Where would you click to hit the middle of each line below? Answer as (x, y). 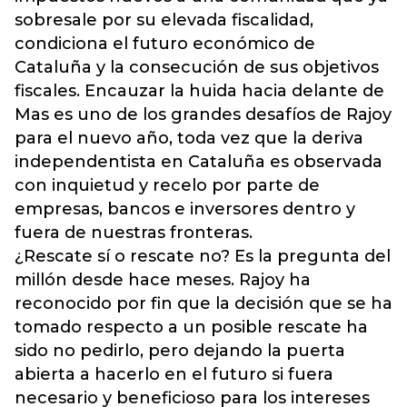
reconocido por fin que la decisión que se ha (203, 303)
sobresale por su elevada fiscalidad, (164, 20)
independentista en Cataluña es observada (199, 162)
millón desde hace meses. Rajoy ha (163, 280)
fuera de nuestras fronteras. (134, 233)
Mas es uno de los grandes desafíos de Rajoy (203, 114)
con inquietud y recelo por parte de (167, 185)
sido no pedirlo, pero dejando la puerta (180, 351)
